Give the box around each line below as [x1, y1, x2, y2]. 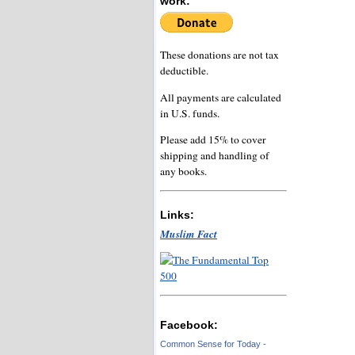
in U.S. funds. [160, 105, 219, 120]
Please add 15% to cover [160, 132, 266, 147]
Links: [160, 209, 194, 222]
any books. [160, 164, 207, 179]
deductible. [160, 63, 208, 78]
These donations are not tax [160, 48, 279, 63]
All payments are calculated [160, 90, 281, 105]
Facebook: [160, 319, 218, 331]
